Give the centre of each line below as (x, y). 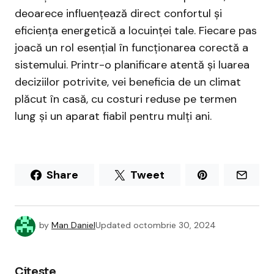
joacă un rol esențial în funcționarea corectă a (131, 48)
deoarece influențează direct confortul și (118, 14)
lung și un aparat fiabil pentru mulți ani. (113, 117)
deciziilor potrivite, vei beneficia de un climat (128, 82)
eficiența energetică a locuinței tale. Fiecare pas (136, 31)
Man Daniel (73, 225)
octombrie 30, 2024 (175, 225)
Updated (113, 225)
